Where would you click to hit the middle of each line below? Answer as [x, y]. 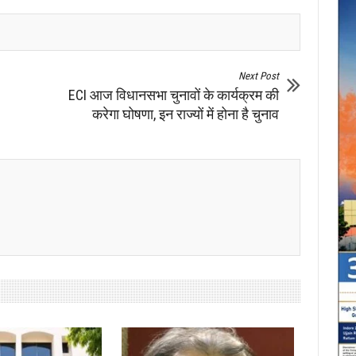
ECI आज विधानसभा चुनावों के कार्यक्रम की [174, 95]
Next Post [259, 75]
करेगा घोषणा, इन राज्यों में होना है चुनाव [186, 114]
